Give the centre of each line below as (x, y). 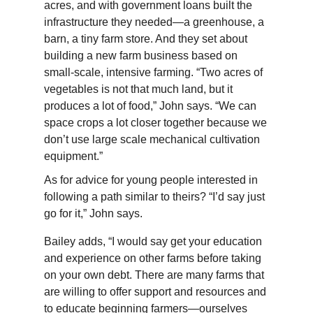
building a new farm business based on (140, 55)
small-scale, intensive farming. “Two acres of (153, 72)
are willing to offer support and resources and (155, 291)
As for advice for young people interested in (151, 180)
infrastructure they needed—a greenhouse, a (154, 22)
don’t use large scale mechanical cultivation (152, 139)
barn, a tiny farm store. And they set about (145, 38)
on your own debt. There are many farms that (154, 275)
